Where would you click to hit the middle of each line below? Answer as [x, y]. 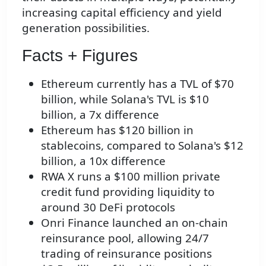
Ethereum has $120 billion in [117, 129]
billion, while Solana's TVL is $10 [125, 99]
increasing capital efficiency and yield [122, 12]
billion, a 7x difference [100, 114]
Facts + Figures [80, 56]
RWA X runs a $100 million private [131, 176]
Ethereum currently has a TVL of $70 [137, 83]
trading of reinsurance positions [126, 253]
